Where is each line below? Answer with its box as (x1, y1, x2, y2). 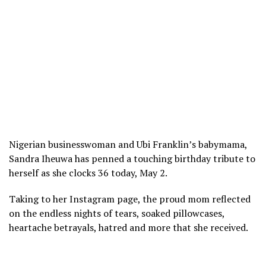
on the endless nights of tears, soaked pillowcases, (9, 206, 224, 220)
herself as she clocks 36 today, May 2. (9, 166, 167, 179)
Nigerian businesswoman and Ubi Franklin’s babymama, (9, 137, 247, 151)
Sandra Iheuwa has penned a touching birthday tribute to (9, 151, 255, 165)
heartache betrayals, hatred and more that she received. (9, 220, 248, 234)
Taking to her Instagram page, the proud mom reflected (9, 192, 251, 205)
